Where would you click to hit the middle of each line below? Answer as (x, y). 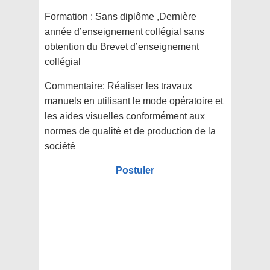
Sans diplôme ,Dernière (146, 17)
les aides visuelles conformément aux (125, 116)
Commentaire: (76, 86)
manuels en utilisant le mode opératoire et (134, 101)
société (60, 146)
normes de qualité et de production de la (130, 131)
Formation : (70, 17)
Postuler (135, 171)
